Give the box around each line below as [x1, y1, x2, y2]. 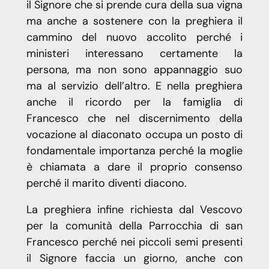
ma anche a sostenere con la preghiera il [26, 13, 243, 28]
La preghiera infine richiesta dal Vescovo [26, 202, 243, 217]
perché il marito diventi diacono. [26, 175, 187, 190]
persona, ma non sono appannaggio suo [26, 62, 243, 77]
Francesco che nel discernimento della [26, 110, 243, 125]
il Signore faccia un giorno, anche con [26, 250, 243, 265]
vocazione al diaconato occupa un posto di [26, 127, 243, 142]
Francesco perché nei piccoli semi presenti [26, 234, 243, 249]
